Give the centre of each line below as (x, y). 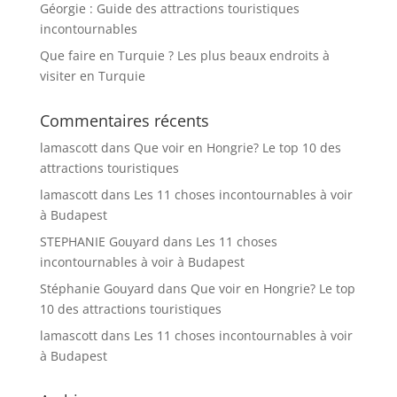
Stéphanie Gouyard (97, 288)
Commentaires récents (124, 121)
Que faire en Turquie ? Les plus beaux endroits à (184, 55)
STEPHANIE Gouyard (99, 241)
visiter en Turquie (92, 76)
